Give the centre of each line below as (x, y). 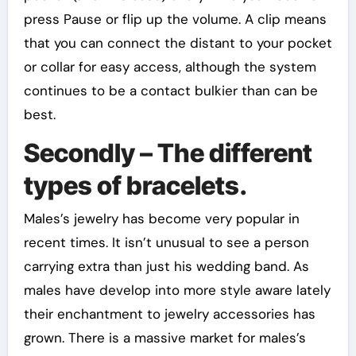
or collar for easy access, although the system (170, 66)
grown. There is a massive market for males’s (164, 338)
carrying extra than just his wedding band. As (166, 266)
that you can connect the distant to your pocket (178, 43)
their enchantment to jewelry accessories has (169, 314)
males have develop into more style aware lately (177, 290)
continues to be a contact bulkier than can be (170, 90)
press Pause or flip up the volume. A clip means (175, 19)
